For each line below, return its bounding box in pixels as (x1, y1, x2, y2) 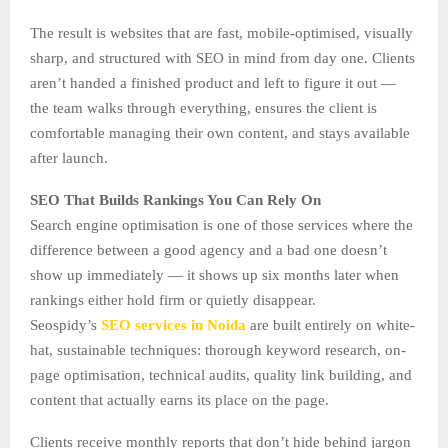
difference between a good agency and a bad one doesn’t (30, 241, 387, 258)
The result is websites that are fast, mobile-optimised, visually (30, 24, 413, 41)
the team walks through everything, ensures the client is (30, 99, 377, 116)
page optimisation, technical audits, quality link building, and (30, 366, 412, 383)
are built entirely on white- (246, 316, 415, 333)
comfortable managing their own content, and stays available (30, 124, 410, 141)
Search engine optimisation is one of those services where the (30, 216, 413, 233)
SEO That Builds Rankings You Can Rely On (30, 191, 321, 208)
